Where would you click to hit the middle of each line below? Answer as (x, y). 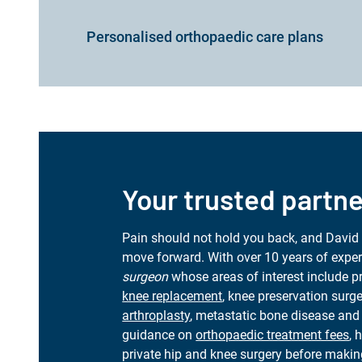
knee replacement (173, 296)
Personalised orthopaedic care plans (205, 37)
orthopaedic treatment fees (273, 335)
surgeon (145, 277)
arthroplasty (156, 316)
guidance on (159, 335)
